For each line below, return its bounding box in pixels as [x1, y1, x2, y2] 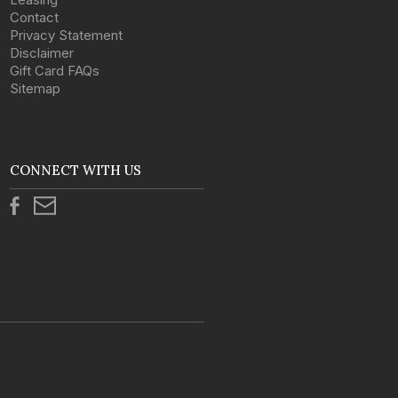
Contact [10, 9, 60, 27]
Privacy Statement [10, 27, 123, 44]
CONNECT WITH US [10, 162, 142, 179]
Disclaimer [10, 44, 75, 62]
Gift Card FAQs [10, 62, 100, 80]
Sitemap [10, 80, 61, 98]
